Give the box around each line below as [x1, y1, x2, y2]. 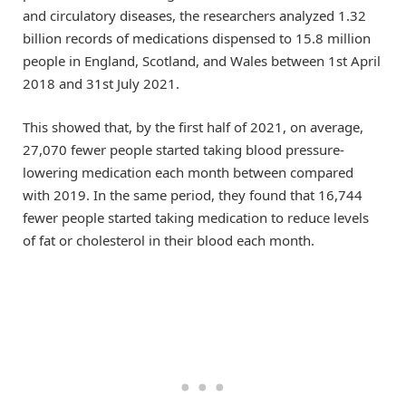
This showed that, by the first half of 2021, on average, [23, 118, 363, 137]
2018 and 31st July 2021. [23, 74, 179, 93]
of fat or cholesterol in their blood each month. [23, 231, 314, 250]
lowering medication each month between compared [23, 163, 353, 182]
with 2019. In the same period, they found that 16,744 [23, 186, 362, 205]
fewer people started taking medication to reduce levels [23, 208, 369, 227]
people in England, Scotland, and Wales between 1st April [23, 52, 381, 71]
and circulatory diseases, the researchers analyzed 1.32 [23, 6, 366, 25]
